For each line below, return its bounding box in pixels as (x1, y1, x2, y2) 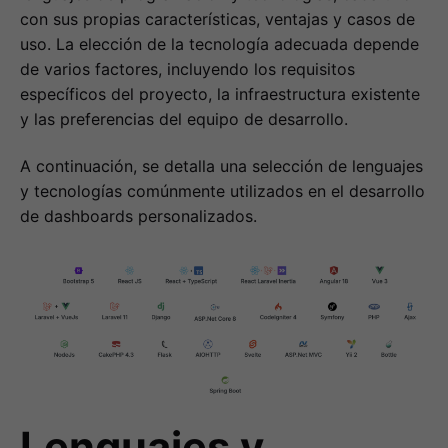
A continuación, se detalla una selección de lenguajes (20, 155, 423, 176)
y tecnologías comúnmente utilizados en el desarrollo (20, 180, 425, 201)
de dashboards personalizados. (20, 205, 257, 226)
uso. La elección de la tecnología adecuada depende (20, 33, 419, 54)
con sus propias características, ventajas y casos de (20, 8, 415, 29)
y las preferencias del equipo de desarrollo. (20, 108, 348, 129)
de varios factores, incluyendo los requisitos (20, 58, 355, 79)
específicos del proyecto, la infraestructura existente (20, 83, 420, 104)
